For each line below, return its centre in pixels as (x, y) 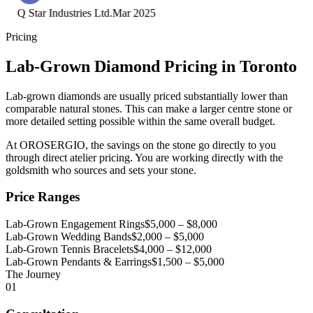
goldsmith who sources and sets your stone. (101, 170)
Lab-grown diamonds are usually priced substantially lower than (147, 96)
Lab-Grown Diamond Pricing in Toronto (151, 66)
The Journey (33, 275)
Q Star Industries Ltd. (62, 13)
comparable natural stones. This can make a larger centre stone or (149, 108)
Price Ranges (43, 197)
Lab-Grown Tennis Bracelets (70, 249)
